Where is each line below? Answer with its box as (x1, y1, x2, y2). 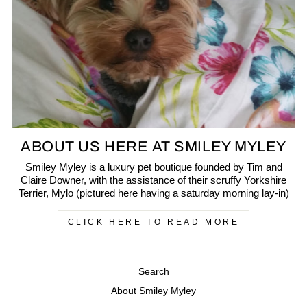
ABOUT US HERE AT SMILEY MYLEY (21, 138, 286, 156)
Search (138, 266, 169, 277)
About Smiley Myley (111, 286, 196, 297)
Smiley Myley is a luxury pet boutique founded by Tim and (25, 162, 282, 173)
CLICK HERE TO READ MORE (67, 217, 240, 228)
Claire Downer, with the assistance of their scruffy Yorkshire (21, 175, 286, 186)
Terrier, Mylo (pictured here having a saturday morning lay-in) (18, 188, 289, 199)
